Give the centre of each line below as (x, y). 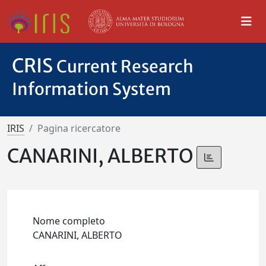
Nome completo (69, 221)
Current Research (125, 66)
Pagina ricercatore (79, 128)
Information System (91, 89)
